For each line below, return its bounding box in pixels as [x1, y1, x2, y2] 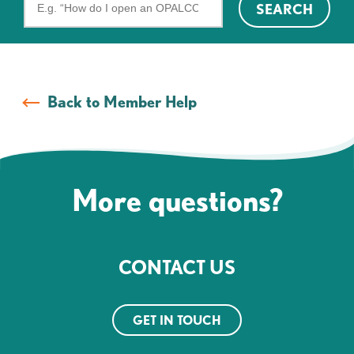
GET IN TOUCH [133, 312, 221, 327]
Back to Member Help [47, 92, 197, 111]
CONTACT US [119, 255, 235, 278]
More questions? [71, 182, 283, 217]
